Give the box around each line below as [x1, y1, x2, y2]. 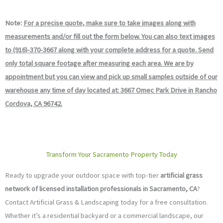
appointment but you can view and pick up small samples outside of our [5, 72, 218, 81]
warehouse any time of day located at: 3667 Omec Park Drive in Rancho [5, 85, 217, 95]
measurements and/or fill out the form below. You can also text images [5, 31, 215, 41]
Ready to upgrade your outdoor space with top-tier [5, 171, 160, 180]
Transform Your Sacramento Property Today [46, 150, 177, 159]
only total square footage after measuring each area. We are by [5, 58, 194, 68]
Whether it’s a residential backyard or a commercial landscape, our [5, 211, 204, 221]
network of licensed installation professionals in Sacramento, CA [5, 184, 197, 194]
